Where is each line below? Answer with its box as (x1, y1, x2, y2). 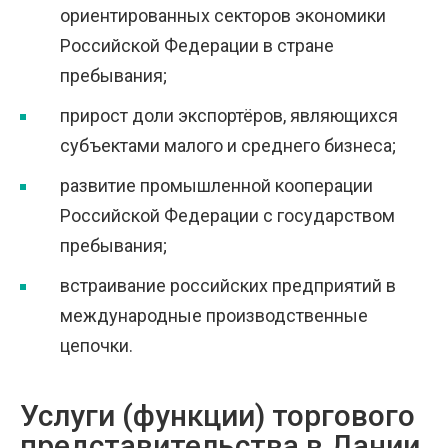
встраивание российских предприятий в (60, 275, 396, 296)
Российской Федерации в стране (60, 35, 334, 56)
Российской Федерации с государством (60, 205, 395, 226)
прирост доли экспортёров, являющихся (60, 105, 398, 126)
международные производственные (60, 305, 368, 326)
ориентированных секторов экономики (60, 5, 386, 26)
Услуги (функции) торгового (20, 398, 415, 433)
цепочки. (60, 335, 133, 356)
